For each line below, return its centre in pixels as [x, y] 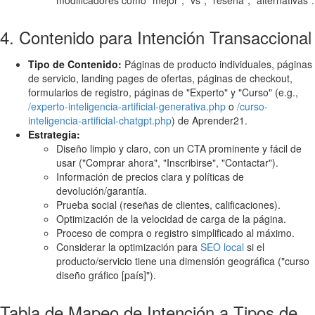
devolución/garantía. [102, 190]
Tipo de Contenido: [75, 64]
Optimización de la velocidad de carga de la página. [171, 218]
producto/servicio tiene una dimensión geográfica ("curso [183, 261]
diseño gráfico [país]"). [106, 275]
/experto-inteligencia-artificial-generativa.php [127, 106]
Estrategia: [54, 134]
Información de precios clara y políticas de [150, 176]
